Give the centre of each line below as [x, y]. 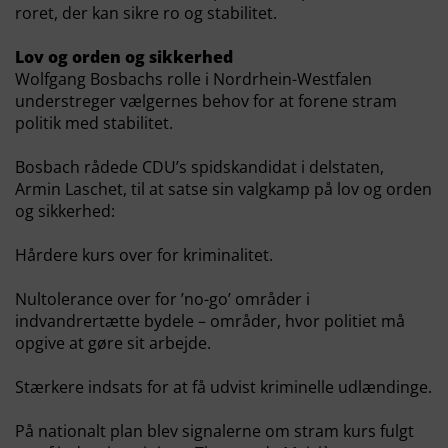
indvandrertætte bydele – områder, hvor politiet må [210, 321]
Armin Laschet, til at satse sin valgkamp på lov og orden [223, 189]
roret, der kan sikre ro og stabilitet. [146, 13]
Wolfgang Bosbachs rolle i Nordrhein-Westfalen [193, 79]
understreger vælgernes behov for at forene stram [206, 101]
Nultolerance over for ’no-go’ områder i [162, 299]
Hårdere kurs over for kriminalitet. [144, 255]
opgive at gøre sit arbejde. [113, 343]
